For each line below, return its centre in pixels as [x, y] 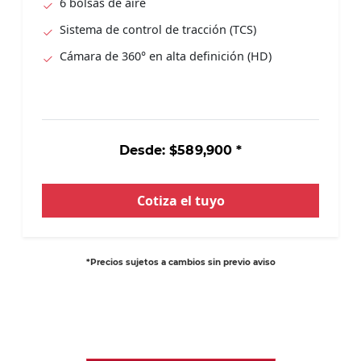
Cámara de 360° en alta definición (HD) [166, 56]
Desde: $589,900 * [180, 151]
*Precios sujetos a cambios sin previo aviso [180, 263]
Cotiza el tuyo [180, 201]
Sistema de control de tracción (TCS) [158, 30]
